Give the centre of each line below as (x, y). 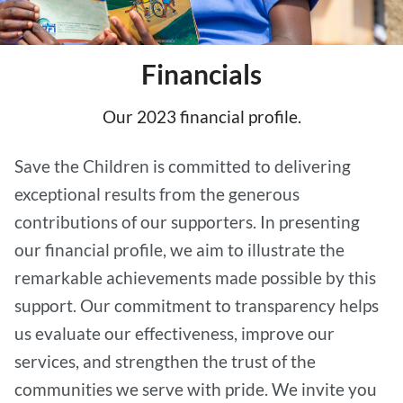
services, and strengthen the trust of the (165, 361)
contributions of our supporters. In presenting (187, 222)
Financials (201, 74)
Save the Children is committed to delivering (183, 166)
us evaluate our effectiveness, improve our (175, 333)
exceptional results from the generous (157, 194)
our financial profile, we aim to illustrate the (179, 250)
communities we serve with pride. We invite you (196, 389)
